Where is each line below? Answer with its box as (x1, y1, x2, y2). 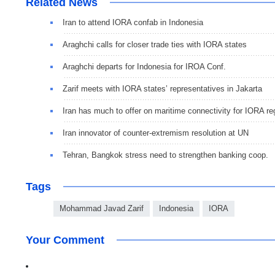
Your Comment (26, 233, 104, 246)
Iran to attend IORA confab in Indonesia (63, 17, 203, 27)
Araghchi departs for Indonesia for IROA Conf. (63, 61, 226, 71)
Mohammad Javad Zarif (60, 203, 144, 213)
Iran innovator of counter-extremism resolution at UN (63, 128, 249, 137)
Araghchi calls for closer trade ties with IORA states (63, 39, 247, 49)
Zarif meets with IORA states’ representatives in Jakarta (63, 83, 262, 93)
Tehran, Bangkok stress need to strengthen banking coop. (63, 150, 268, 160)
